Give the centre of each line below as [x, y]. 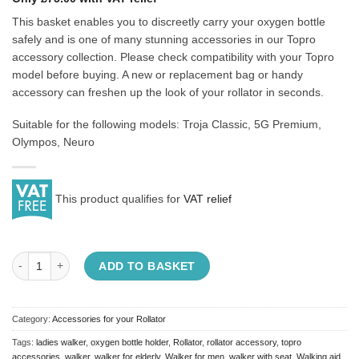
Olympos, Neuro [53, 142]
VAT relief [208, 198]
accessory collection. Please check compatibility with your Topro [173, 56]
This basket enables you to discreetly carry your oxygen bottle [169, 21]
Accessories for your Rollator [109, 319]
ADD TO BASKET [147, 266]
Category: [32, 319]
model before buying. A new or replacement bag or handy [157, 74]
